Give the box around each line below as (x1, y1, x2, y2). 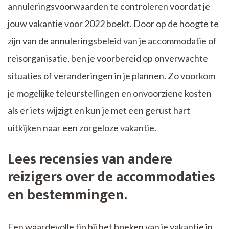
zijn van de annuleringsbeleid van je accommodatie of (8, 35, 217, 47)
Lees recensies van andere (8, 147, 172, 172)
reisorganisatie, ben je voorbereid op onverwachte (8, 53, 208, 64)
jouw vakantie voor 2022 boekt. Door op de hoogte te (8, 18, 219, 30)
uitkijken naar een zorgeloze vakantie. (8, 122, 156, 134)
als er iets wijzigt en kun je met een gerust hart (8, 105, 190, 117)
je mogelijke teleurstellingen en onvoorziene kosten (8, 87, 212, 99)
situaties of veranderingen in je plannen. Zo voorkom (8, 70, 215, 82)
